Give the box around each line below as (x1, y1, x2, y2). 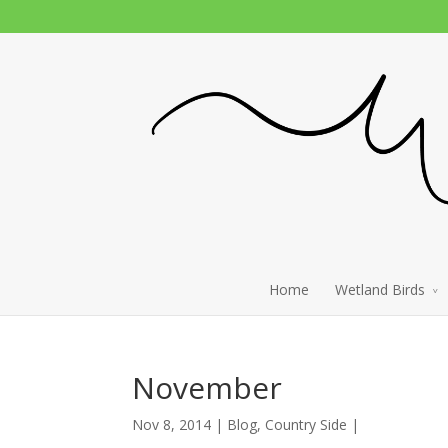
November (132, 367, 282, 409)
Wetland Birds (334, 280, 425, 300)
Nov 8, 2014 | (132, 415, 227, 435)
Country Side (265, 415, 347, 435)
